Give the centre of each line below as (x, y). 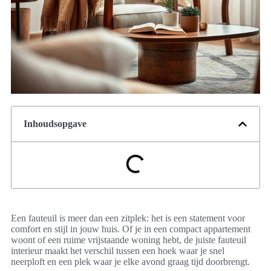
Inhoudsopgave (55, 124)
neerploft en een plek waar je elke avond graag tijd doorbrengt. (130, 262)
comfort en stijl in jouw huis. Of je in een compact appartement (131, 229)
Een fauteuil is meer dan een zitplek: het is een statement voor (128, 218)
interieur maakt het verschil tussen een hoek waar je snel (118, 251)
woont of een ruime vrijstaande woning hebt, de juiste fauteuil (129, 240)
